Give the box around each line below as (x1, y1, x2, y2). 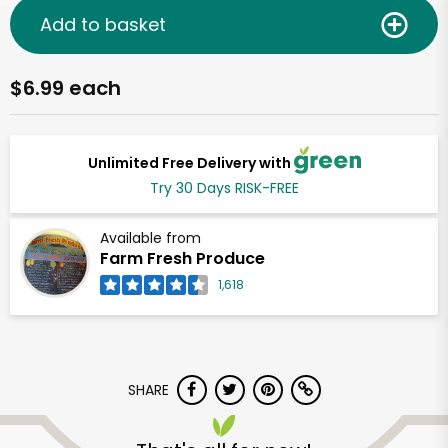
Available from (100, 228, 201, 249)
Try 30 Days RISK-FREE (149, 178, 299, 199)
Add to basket (40, 11, 166, 37)
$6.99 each (10, 74, 121, 102)
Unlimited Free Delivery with (87, 152, 294, 173)
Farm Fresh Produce (100, 247, 265, 271)
